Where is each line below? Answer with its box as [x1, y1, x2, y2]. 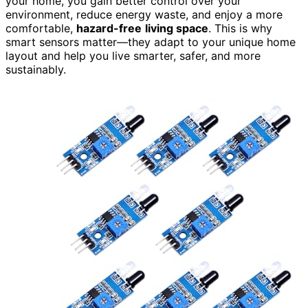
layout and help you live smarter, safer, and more [5, 48, 261, 63]
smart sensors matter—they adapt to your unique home [5, 34, 296, 49]
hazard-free [76, 21, 142, 35]
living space [145, 21, 208, 35]
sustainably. [5, 62, 66, 76]
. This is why [208, 21, 272, 35]
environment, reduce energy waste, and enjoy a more [5, 7, 283, 21]
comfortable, [5, 21, 76, 35]
